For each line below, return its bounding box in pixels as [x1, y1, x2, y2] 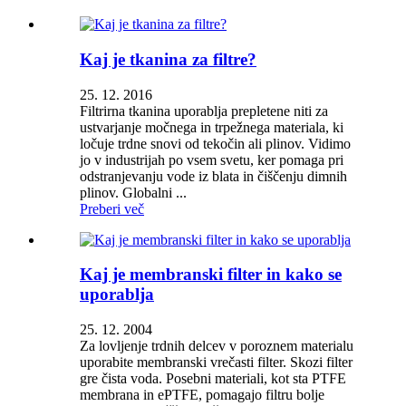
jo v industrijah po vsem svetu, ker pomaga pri [80, 151, 343, 168]
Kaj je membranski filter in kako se [80, 265, 342, 285]
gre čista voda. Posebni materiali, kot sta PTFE [80, 371, 346, 387]
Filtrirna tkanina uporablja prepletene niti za [80, 102, 328, 119]
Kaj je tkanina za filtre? [80, 50, 256, 70]
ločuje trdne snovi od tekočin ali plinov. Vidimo [80, 135, 351, 151]
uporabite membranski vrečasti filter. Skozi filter [80, 354, 353, 371]
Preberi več [80, 200, 144, 217]
